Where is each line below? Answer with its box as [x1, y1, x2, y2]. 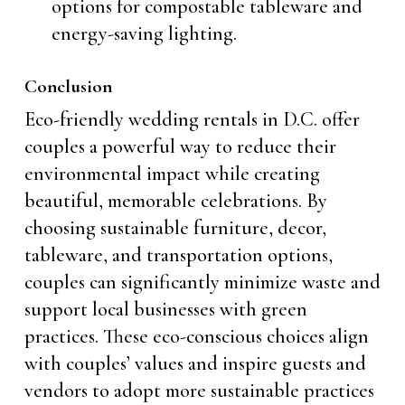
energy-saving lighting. [51, 22, 237, 45]
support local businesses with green [24, 297, 307, 321]
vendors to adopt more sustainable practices [24, 379, 374, 402]
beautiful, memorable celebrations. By [24, 189, 327, 212]
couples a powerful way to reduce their [24, 135, 336, 158]
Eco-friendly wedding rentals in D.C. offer [24, 108, 360, 131]
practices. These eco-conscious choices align [24, 325, 369, 348]
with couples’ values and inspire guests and [24, 352, 366, 375]
